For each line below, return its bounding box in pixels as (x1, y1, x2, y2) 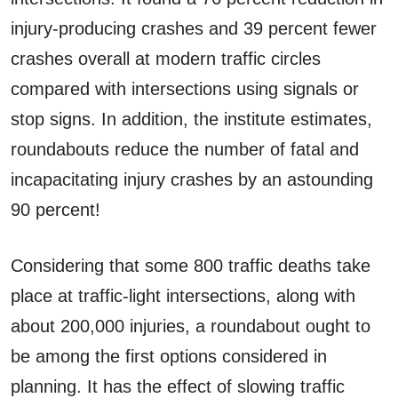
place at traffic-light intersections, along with (11, 285, 355, 306)
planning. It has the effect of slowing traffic (11, 376, 345, 396)
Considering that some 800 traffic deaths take (11, 255, 370, 275)
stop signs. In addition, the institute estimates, (11, 108, 372, 129)
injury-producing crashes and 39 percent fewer (11, 18, 377, 38)
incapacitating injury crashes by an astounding (11, 169, 373, 189)
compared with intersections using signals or (11, 78, 359, 99)
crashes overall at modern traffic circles (11, 48, 321, 68)
